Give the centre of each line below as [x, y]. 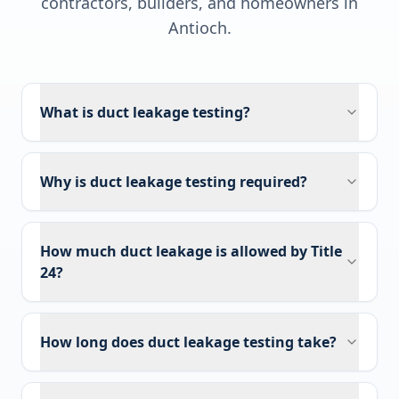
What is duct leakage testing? [145, 112]
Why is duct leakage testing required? [174, 182]
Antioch [197, 28]
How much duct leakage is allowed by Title [191, 251]
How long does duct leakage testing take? [188, 342]
